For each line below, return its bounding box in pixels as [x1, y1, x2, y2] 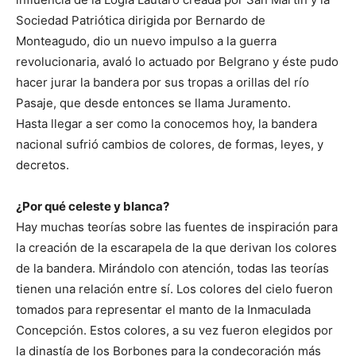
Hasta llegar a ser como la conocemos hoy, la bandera [16, 115, 317, 131]
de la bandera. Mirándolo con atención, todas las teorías [16, 260, 329, 276]
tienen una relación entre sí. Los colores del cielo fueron [16, 281, 333, 296]
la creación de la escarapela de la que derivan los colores [16, 239, 337, 255]
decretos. [16, 157, 69, 172]
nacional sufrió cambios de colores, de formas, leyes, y [16, 136, 323, 152]
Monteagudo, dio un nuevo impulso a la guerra [16, 33, 277, 48]
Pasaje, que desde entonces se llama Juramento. [16, 95, 291, 110]
